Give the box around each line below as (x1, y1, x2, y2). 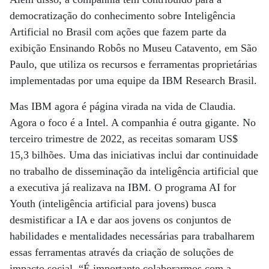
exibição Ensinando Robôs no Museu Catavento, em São (10, 42, 257, 54)
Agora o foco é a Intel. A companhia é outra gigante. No (10, 116, 256, 128)
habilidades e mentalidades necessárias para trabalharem (10, 230, 255, 242)
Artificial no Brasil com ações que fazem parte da (10, 26, 226, 38)
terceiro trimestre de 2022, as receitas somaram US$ (10, 133, 238, 145)
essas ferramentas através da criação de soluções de (10, 246, 234, 258)
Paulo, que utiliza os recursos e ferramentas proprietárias (10, 58, 257, 70)
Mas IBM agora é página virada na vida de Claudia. (10, 100, 236, 112)
